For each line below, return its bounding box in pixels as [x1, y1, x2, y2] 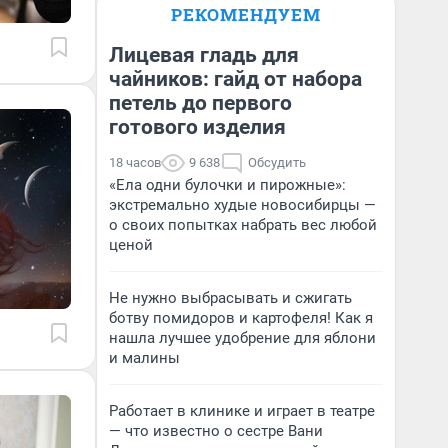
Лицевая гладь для [109, 43, 299, 67]
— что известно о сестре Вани [109, 422, 323, 440]
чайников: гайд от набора [109, 67, 362, 91]
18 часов [109, 155, 161, 170]
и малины [109, 349, 180, 367]
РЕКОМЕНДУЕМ [171, 3, 321, 26]
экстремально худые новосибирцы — [109, 196, 376, 214]
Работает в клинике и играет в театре [109, 402, 375, 420]
